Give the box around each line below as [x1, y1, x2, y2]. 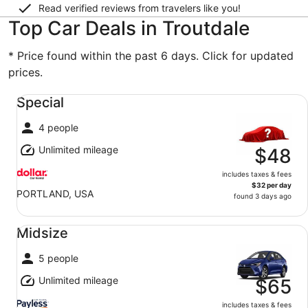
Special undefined [8, 85, 100, 99]
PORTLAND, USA [16, 188, 93, 199]
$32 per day [252, 181, 291, 189]
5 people [38, 252, 78, 264]
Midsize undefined [8, 216, 102, 230]
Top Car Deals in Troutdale [8, 16, 250, 40]
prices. [8, 65, 43, 79]
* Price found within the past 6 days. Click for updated [8, 49, 294, 63]
